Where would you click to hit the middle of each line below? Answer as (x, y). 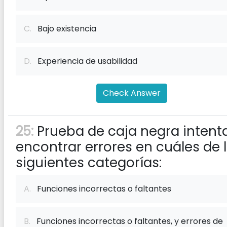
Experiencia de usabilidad (84, 61)
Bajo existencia (64, 29)
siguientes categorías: (89, 163)
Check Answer (132, 93)
